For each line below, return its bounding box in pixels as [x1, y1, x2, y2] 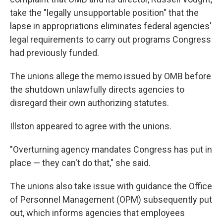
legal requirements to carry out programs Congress [10, 34, 211, 45]
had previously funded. [10, 48, 99, 58]
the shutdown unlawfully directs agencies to [10, 84, 184, 95]
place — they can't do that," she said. [10, 158, 151, 168]
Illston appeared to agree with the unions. [10, 121, 171, 131]
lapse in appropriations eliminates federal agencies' [10, 21, 212, 31]
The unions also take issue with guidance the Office [10, 181, 212, 191]
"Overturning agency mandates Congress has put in [10, 144, 212, 155]
